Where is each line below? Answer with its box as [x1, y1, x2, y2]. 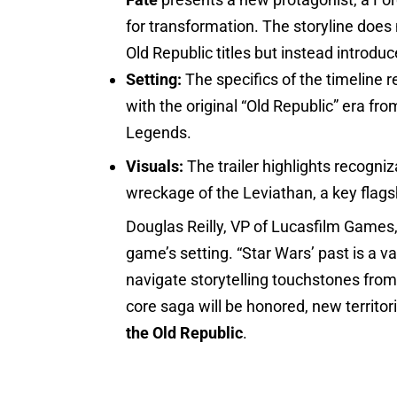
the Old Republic [126, 323, 244, 342]
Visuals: [126, 156, 184, 175]
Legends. [126, 122, 192, 142]
